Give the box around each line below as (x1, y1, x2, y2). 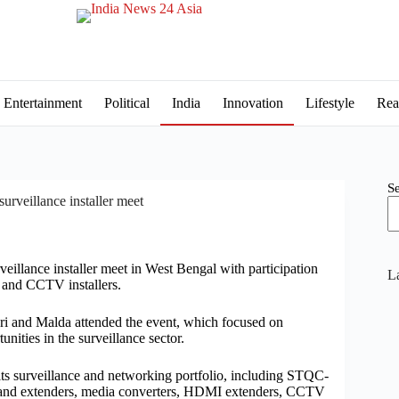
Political (103, 95, 150, 110)
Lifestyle (305, 95, 354, 110)
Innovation (222, 95, 283, 110)
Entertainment (3, 95, 82, 110)
